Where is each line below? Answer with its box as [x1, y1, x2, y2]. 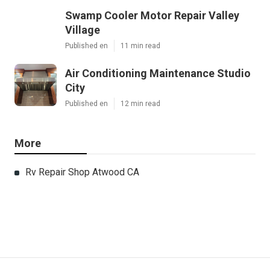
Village [65, 24, 100, 37]
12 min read [121, 99, 160, 108]
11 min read [121, 42, 160, 51]
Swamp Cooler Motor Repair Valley [65, 9, 239, 22]
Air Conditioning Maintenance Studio [65, 67, 251, 80]
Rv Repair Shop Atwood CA [25, 166, 139, 178]
